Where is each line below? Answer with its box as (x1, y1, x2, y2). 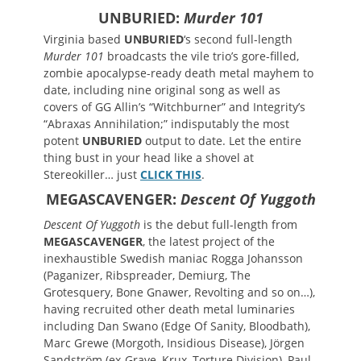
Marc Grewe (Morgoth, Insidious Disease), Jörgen (44, 335, 305, 351)
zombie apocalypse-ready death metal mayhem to (44, 65, 313, 81)
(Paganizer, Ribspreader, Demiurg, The (44, 268, 251, 284)
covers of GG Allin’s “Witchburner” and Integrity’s (44, 99, 305, 115)
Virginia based (44, 31, 124, 48)
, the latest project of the (143, 234, 275, 250)
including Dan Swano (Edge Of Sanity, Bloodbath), (44, 318, 310, 334)
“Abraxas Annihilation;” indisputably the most (44, 116, 289, 132)
